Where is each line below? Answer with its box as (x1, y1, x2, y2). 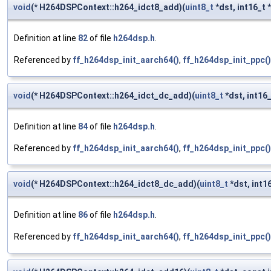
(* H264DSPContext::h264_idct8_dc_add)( (31, 179, 200, 189)
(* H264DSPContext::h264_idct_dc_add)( (31, 91, 195, 101)
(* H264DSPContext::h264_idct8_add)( (31, 2, 185, 13)
